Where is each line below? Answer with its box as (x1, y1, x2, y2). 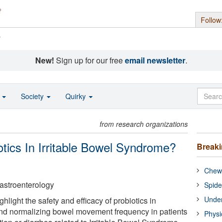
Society (21, 91, 46, 101)
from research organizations (100, 119, 188, 129)
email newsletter (124, 55, 185, 66)
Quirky (65, 91, 88, 101)
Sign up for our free (54, 55, 125, 66)
